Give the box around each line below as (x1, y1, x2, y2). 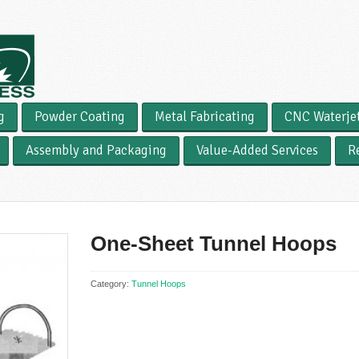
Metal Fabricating (155, 108, 255, 125)
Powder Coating (34, 108, 125, 125)
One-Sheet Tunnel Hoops (91, 232, 337, 256)
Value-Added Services (196, 142, 318, 159)
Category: (91, 278, 132, 288)
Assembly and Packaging (26, 142, 167, 159)
